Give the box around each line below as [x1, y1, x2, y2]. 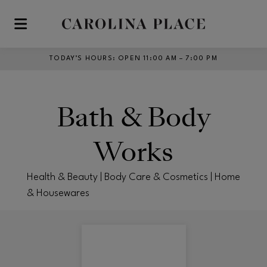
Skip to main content [10, 24, 96, 34]
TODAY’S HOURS [49, 55, 113, 62]
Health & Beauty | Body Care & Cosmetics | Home [27, 172, 240, 182]
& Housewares [27, 188, 89, 198]
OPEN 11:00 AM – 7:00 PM [118, 55, 218, 62]
